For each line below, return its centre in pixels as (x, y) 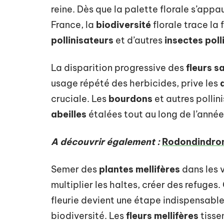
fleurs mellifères (162, 215)
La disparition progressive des (118, 67)
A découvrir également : (105, 141)
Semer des (75, 169)
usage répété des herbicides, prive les (135, 83)
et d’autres (139, 40)
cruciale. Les (80, 98)
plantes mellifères (139, 169)
